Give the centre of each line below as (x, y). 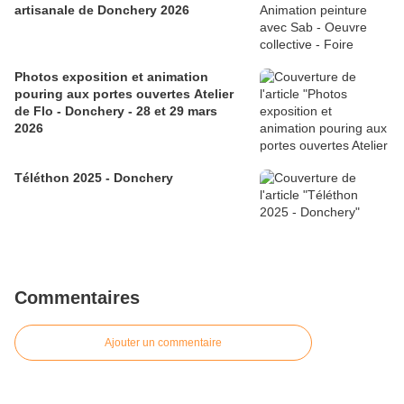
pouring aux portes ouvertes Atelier (124, 94)
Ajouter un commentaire (163, 343)
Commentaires (77, 298)
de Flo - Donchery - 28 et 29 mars (36, 111)
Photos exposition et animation (111, 77)
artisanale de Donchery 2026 (102, 10)
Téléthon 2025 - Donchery (94, 178)
